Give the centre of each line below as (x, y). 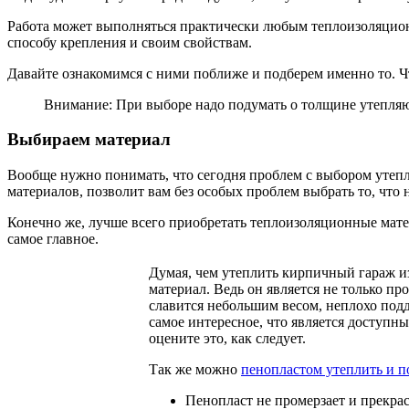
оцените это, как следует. (227, 339)
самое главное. (53, 239)
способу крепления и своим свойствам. (130, 42)
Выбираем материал (89, 140)
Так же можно (195, 370)
